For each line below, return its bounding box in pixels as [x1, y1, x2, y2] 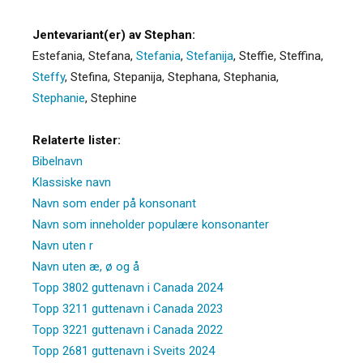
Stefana [88, 48, 130, 63]
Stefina [70, 69, 108, 84]
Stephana [168, 69, 218, 84]
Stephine [91, 90, 137, 105]
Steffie [239, 48, 274, 63]
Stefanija [186, 48, 233, 63]
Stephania [224, 69, 276, 84]
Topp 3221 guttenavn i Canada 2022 [32, 322, 223, 337]
